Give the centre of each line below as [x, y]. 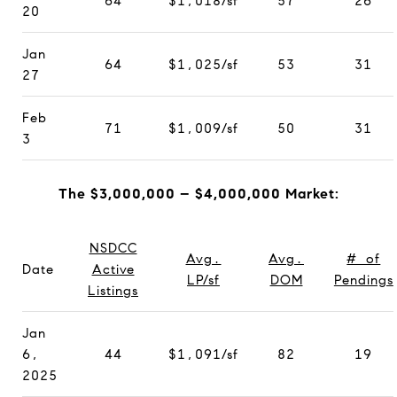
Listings [113, 290]
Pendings [363, 280]
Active [113, 269]
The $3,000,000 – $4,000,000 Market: [198, 193]
